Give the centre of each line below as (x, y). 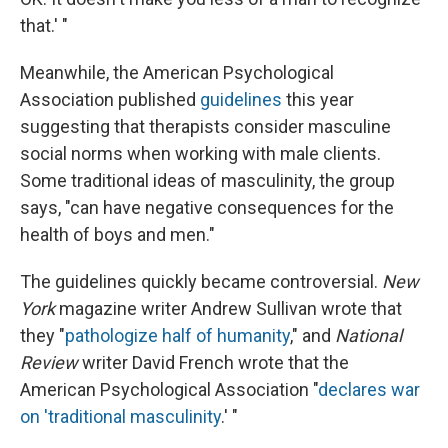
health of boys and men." (117, 235)
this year (318, 100)
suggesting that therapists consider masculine (205, 127)
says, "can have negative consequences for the (207, 208)
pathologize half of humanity (177, 336)
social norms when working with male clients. (200, 154)
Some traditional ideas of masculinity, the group (207, 181)
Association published (110, 100)
